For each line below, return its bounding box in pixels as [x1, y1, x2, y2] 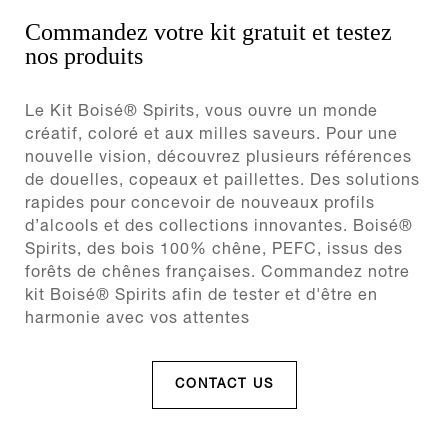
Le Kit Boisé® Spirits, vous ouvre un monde [25, 105, 378, 119]
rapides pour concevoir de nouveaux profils [25, 197, 375, 211]
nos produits [25, 43, 143, 69]
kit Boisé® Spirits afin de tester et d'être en [25, 289, 378, 303]
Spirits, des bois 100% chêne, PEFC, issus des [25, 243, 403, 257]
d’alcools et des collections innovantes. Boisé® [25, 220, 413, 234]
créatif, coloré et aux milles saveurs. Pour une [25, 128, 398, 142]
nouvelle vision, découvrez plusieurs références [25, 151, 412, 165]
